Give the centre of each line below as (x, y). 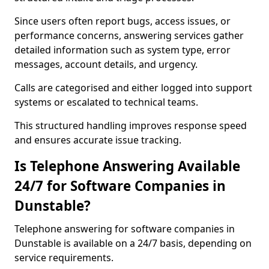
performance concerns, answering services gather (129, 35)
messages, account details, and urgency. (106, 64)
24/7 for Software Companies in (120, 186)
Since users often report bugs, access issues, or (122, 21)
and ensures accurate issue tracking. (98, 140)
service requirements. (64, 258)
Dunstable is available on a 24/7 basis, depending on (133, 243)
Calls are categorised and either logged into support (133, 88)
